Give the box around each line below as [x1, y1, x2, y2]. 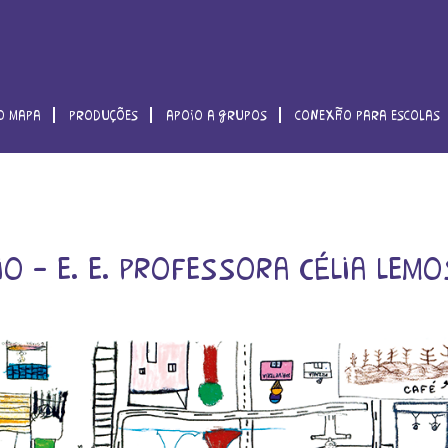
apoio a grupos [166, 107, 268, 123]
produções [69, 107, 139, 123]
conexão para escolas [295, 107, 441, 123]
